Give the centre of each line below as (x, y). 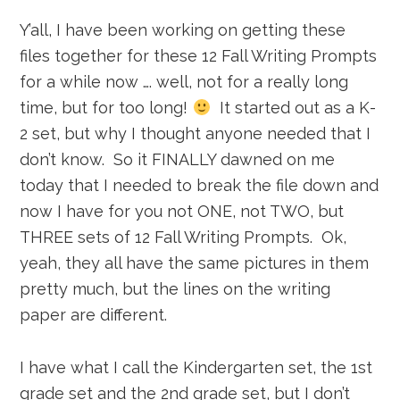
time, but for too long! (106, 108)
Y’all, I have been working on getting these (183, 30)
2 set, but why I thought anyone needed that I (196, 133)
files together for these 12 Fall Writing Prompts (199, 56)
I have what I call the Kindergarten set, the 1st (196, 367)
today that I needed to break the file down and (200, 185)
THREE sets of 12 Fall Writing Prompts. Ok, (183, 237)
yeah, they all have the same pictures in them (195, 263)
